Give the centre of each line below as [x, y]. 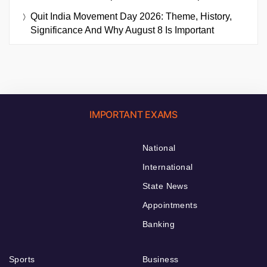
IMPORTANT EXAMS [133, 114]
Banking [159, 224]
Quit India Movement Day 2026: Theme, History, [131, 16]
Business [161, 259]
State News [165, 186]
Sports [22, 259]
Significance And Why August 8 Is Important [122, 30]
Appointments [170, 205]
